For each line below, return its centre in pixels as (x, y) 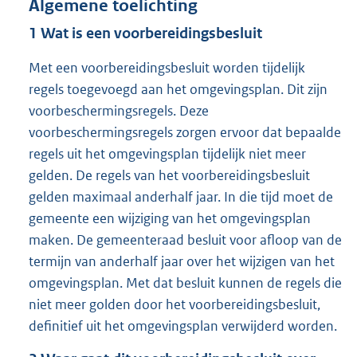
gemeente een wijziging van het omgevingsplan (170, 219)
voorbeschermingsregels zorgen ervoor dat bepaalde (185, 133)
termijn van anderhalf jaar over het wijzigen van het (182, 262)
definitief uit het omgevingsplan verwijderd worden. (183, 326)
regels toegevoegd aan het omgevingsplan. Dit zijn (178, 90)
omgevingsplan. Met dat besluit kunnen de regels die (185, 283)
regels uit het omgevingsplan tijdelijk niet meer (167, 154)
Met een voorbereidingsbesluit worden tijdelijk (167, 68)
